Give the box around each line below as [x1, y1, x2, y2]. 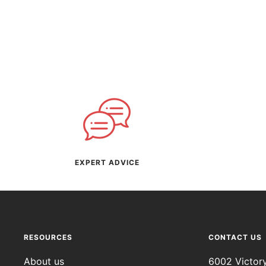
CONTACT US [208, 232, 262, 242]
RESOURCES [24, 232, 72, 242]
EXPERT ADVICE [74, 157, 140, 167]
